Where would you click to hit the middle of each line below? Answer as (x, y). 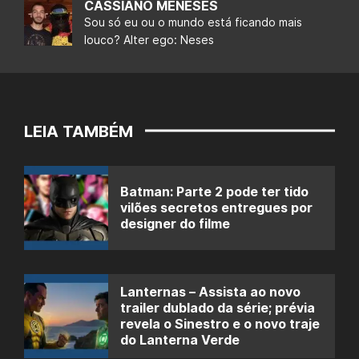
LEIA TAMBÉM (79, 131)
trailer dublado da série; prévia (218, 308)
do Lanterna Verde (180, 340)
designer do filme (175, 224)
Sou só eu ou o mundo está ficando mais (193, 22)
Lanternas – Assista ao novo (210, 292)
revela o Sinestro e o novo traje (220, 324)
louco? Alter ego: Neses (149, 39)
